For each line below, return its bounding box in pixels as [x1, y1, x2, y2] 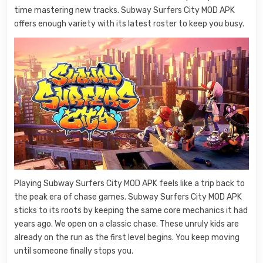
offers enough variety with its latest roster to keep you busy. [14, 19, 245, 29]
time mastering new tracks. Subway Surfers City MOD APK [14, 5, 235, 15]
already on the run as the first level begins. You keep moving [14, 232, 240, 242]
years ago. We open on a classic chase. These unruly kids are [14, 218, 240, 229]
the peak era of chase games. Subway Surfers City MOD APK [14, 191, 242, 202]
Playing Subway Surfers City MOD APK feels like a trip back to [14, 178, 245, 188]
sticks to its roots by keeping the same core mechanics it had [14, 205, 248, 215]
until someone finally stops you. [14, 245, 134, 256]
